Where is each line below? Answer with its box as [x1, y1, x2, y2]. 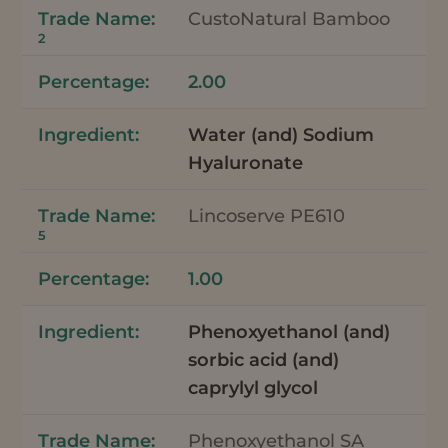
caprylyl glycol [188, 376, 319, 399]
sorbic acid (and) [188, 348, 340, 371]
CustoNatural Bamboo [188, 7, 391, 30]
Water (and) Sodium [188, 123, 375, 146]
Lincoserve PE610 [188, 204, 346, 227]
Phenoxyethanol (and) [188, 320, 391, 343]
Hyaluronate [188, 151, 304, 174]
